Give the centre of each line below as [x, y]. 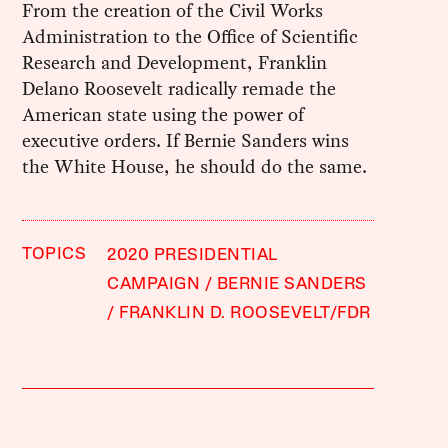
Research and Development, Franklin [175, 63]
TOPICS [54, 255]
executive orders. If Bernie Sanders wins [186, 141]
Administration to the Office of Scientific [190, 37]
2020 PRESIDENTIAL [192, 256]
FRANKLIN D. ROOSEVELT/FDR [245, 314]
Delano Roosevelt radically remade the [179, 89]
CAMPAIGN [154, 285]
